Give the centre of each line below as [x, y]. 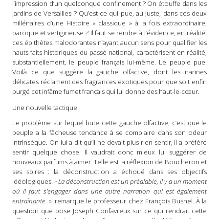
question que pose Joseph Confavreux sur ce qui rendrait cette [109, 210]
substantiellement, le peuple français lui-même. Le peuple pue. [109, 62]
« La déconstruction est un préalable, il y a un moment [131, 181]
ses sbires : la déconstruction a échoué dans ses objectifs [109, 171]
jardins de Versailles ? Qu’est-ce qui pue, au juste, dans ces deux [109, 13]
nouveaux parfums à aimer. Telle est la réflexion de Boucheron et [109, 162]
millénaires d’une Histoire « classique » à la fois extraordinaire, [109, 23]
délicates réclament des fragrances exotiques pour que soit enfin [109, 82]
